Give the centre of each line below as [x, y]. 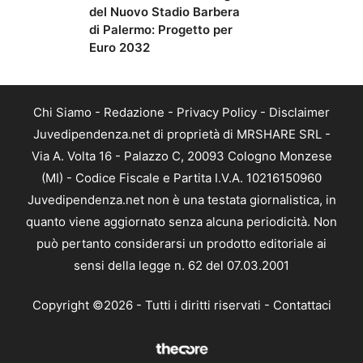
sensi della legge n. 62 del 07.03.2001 [181, 265]
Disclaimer [299, 112]
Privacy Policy [217, 112]
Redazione [134, 112]
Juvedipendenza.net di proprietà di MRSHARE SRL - [181, 134]
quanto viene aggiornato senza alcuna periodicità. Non [181, 221]
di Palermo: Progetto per [161, 29]
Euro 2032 [120, 47]
